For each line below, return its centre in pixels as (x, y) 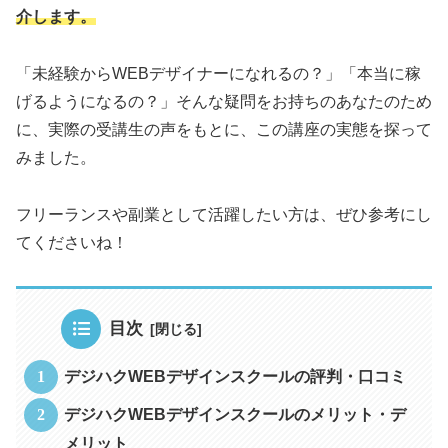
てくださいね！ (72, 242)
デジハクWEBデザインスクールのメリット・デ (235, 414)
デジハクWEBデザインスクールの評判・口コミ (235, 377)
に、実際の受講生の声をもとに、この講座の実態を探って (224, 130)
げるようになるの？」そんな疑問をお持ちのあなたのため (224, 102)
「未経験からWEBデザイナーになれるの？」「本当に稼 (218, 74)
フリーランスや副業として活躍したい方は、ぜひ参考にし (224, 214)
